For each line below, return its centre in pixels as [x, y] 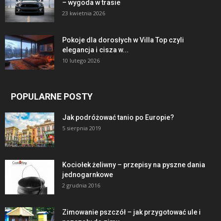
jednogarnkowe [88, 174]
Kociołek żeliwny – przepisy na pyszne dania [134, 165]
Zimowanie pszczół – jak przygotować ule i [131, 212]
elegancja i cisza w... [95, 50]
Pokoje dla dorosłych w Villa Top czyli [123, 40]
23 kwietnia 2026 [84, 13]
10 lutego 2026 [81, 60]
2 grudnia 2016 [81, 185]
